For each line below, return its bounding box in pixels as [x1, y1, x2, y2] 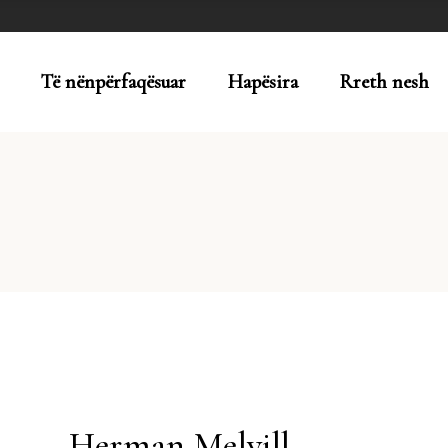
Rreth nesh [340, 69, 429, 94]
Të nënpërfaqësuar [41, 69, 186, 94]
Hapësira [228, 69, 298, 94]
